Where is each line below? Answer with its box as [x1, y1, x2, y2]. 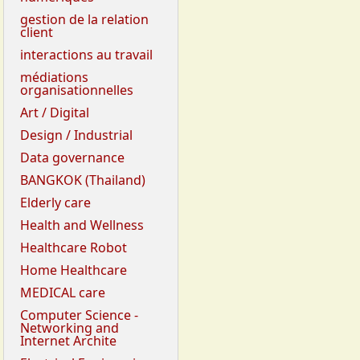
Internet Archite [20, 332, 117, 350]
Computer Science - [20, 306, 138, 325]
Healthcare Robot [20, 239, 127, 257]
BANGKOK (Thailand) [20, 171, 145, 190]
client [20, 23, 53, 42]
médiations [20, 68, 88, 87]
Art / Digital [20, 104, 89, 122]
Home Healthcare [20, 261, 127, 280]
